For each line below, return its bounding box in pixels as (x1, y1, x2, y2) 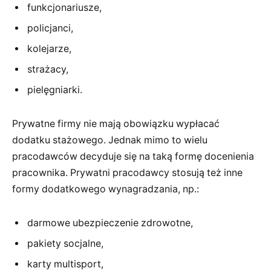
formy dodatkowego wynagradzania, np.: (12, 183, 199, 195)
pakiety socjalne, (27, 237, 103, 249)
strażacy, (27, 64, 68, 76)
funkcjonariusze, (27, 2, 102, 14)
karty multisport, (27, 258, 103, 270)
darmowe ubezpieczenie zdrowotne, (27, 217, 193, 229)
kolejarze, (27, 43, 71, 55)
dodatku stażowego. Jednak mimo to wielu (12, 134, 207, 146)
